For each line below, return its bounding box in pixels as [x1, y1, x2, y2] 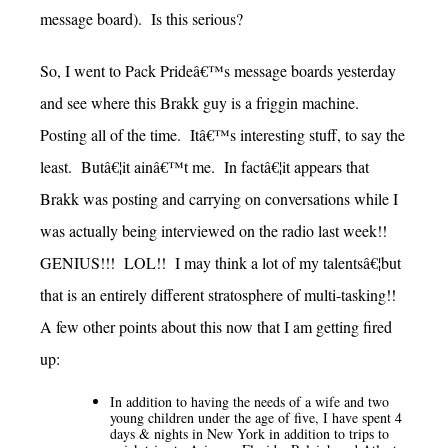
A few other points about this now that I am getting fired [40, 315, 392, 337]
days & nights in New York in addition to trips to [110, 423, 389, 443]
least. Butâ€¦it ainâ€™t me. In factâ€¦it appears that [40, 155, 369, 177]
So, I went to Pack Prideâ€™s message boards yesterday [40, 59, 396, 81]
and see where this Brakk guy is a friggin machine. [40, 91, 364, 113]
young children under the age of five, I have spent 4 [110, 407, 402, 427]
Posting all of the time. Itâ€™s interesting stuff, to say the [40, 123, 405, 145]
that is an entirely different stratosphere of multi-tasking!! [40, 283, 401, 305]
